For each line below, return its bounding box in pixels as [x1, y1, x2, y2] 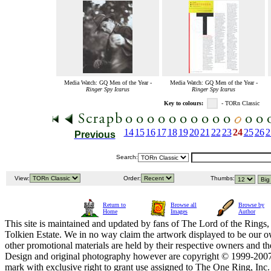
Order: [122, 175, 141, 182]
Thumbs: [209, 175, 235, 182]
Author [238, 208, 255, 215]
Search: [116, 154, 138, 161]
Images [171, 208, 188, 215]
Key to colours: [164, 100, 203, 107]
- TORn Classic [221, 100, 263, 107]
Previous [74, 129, 116, 140]
